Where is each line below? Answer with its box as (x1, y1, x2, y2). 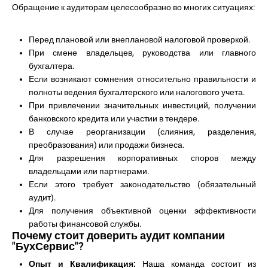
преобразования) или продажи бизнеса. (29, 140, 185, 150)
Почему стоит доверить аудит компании (12, 229, 225, 242)
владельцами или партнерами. (29, 166, 150, 176)
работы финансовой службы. (29, 219, 142, 229)
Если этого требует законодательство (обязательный (29, 179, 256, 189)
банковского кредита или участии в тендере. (29, 114, 200, 123)
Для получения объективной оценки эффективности (29, 206, 256, 215)
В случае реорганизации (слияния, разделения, (29, 127, 256, 136)
